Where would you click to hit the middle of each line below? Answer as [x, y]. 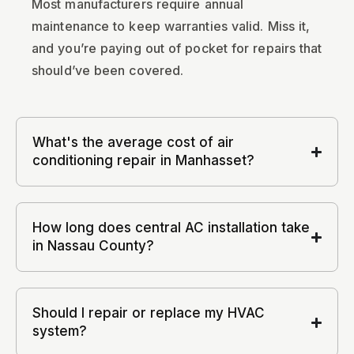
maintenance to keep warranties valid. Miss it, [171, 26]
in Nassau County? [93, 246]
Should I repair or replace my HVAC [149, 313]
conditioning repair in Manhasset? [143, 160]
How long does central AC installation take [171, 228]
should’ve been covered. [108, 70]
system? [60, 331]
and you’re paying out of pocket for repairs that [177, 48]
